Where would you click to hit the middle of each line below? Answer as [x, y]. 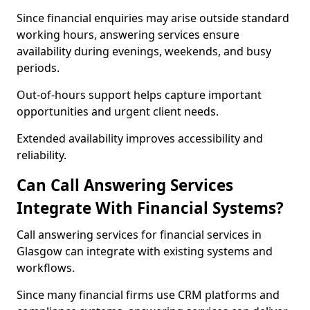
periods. [38, 68]
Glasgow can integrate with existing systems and [145, 251]
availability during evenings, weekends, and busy [144, 51]
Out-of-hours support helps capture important [139, 95]
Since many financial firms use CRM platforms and [148, 295]
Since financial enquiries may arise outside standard [153, 18]
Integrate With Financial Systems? [150, 208]
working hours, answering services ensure [128, 35]
